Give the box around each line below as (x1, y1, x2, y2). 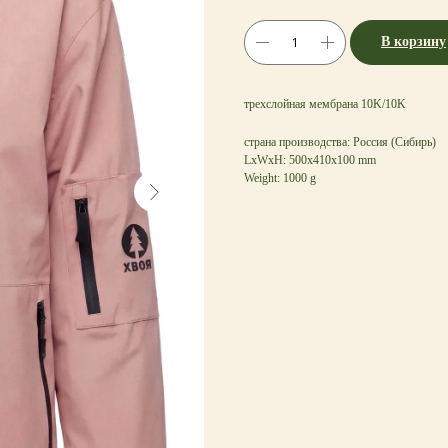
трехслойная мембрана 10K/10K (244, 96, 406, 111)
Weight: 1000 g (244, 170, 316, 185)
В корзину (381, 33, 446, 49)
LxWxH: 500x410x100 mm (244, 152, 376, 167)
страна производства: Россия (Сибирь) (244, 134, 436, 149)
